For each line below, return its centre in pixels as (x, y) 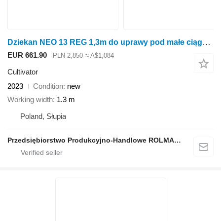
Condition (48, 86)
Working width (30, 99)
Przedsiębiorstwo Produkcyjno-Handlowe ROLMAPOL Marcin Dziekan (178, 140)
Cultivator (23, 72)
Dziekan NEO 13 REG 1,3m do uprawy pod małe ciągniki (206, 42)
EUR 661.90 (27, 55)
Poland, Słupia (43, 116)
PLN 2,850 (68, 55)
